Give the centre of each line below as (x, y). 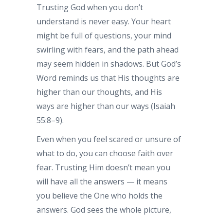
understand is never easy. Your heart (104, 21)
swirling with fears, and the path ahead (108, 50)
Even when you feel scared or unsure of (109, 139)
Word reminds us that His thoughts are (108, 78)
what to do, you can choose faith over (105, 153)
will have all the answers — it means (102, 182)
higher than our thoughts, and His (99, 92)
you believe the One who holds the (100, 196)
